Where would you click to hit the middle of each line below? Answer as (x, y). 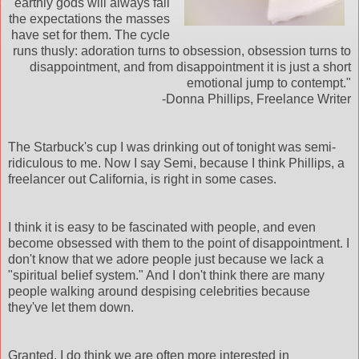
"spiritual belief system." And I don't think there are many (166, 276)
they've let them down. (71, 308)
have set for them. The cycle (91, 35)
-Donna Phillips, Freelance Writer (256, 99)
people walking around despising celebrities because (159, 292)
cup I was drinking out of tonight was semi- (214, 147)
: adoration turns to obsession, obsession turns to (213, 51)
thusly (58, 51)
